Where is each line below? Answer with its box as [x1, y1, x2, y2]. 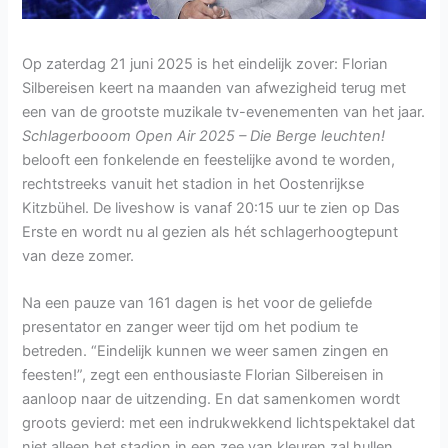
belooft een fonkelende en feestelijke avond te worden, [22, 150, 396, 169]
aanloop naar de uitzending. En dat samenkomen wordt [22, 389, 401, 408]
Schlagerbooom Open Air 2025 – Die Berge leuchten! [22, 126, 386, 145]
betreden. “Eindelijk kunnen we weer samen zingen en [22, 341, 390, 360]
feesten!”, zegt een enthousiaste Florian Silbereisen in [22, 365, 385, 384]
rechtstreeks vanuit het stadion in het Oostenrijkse [22, 174, 365, 193]
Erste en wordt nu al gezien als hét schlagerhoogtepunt [22, 222, 399, 241]
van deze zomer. [22, 246, 135, 265]
